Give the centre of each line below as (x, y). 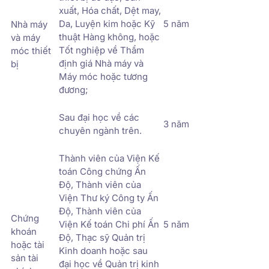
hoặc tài (28, 244)
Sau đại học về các (99, 117)
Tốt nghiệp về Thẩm (101, 50)
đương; (74, 89)
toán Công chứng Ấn (102, 171)
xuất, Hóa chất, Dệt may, (110, 10)
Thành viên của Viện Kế (109, 158)
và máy (26, 37)
